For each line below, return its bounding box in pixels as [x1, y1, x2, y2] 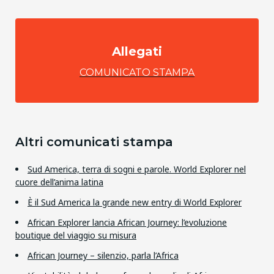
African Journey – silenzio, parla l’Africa [28, 249, 179, 261]
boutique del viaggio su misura [15, 229, 136, 241]
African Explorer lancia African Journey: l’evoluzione [28, 216, 227, 228]
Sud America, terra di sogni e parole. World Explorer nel [28, 163, 246, 175]
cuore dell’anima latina [15, 176, 103, 188]
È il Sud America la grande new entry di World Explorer [28, 196, 242, 208]
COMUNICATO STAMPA [80, 66, 194, 78]
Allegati [112, 43, 162, 59]
